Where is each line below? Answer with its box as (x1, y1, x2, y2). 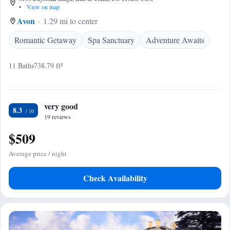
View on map (25, 3, 60, 11)
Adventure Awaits (146, 34, 204, 45)
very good (44, 100, 78, 112)
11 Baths (9, 61, 34, 70)
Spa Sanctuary (88, 34, 135, 45)
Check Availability (83, 172, 147, 184)
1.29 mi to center (43, 15, 98, 26)
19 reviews (44, 112, 71, 121)
